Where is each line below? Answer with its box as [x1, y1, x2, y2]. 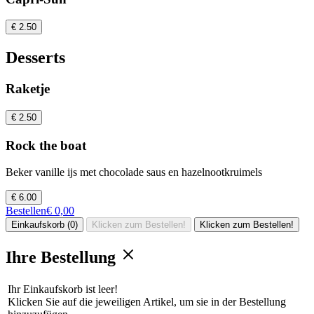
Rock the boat [6, 137, 86, 153]
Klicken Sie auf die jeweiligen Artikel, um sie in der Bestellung [8, 296, 286, 308]
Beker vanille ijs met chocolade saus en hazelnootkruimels [6, 166, 262, 179]
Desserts [6, 48, 65, 67]
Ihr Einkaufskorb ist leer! [8, 283, 118, 296]
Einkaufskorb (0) [11, 219, 78, 231]
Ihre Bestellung [6, 248, 120, 267]
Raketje [6, 81, 50, 97]
